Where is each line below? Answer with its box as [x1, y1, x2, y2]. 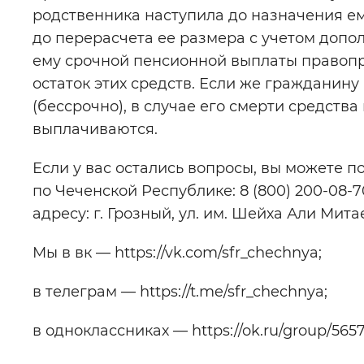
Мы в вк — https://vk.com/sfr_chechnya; [32, 244, 322, 262]
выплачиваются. [32, 120, 158, 138]
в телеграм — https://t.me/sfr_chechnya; [32, 283, 327, 301]
